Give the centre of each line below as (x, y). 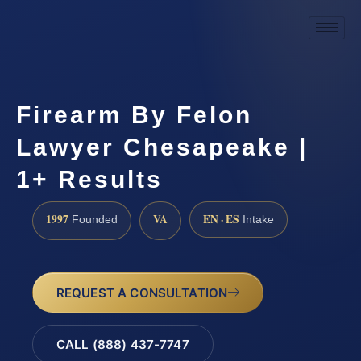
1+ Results (89, 179)
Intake (257, 219)
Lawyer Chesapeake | (162, 147)
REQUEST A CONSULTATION (142, 293)
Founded (93, 219)
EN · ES (221, 219)
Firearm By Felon (134, 114)
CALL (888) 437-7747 (122, 345)
